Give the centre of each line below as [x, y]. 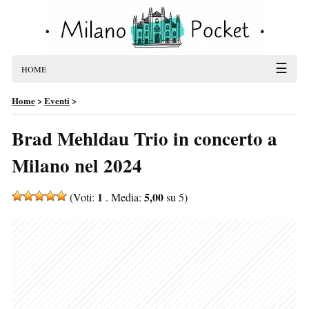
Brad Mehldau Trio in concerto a [144, 138]
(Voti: [82, 197]
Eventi [57, 100]
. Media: [123, 197]
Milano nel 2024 [77, 165]
